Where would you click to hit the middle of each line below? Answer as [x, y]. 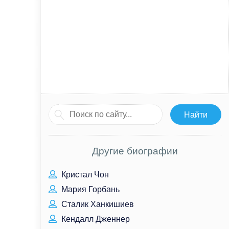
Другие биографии [135, 151]
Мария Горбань [89, 189]
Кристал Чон [84, 175]
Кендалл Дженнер [95, 219]
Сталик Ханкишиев [97, 204]
